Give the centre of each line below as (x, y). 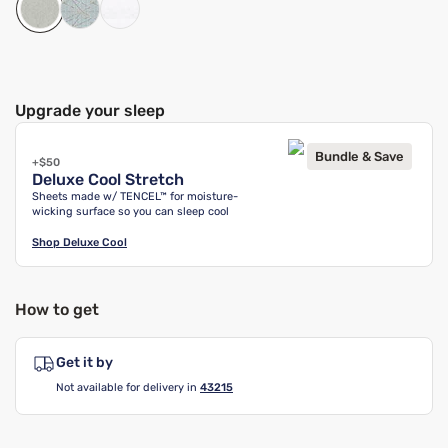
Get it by (84, 362)
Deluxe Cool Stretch (108, 179)
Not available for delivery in (126, 387)
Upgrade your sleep (90, 110)
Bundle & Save (359, 156)
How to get (57, 309)
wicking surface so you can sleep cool (130, 211)
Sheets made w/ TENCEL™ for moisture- (135, 196)
